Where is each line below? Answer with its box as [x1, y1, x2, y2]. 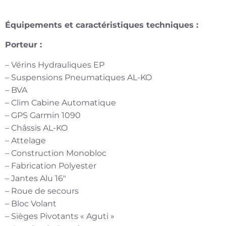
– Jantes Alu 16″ [5, 173, 66, 183]
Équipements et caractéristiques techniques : [5, 20, 198, 30]
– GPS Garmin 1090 [5, 110, 81, 120]
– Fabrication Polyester [5, 160, 96, 171]
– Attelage [5, 135, 46, 145]
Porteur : [5, 40, 42, 50]
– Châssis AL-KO [5, 123, 68, 133]
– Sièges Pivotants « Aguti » [5, 211, 115, 221]
